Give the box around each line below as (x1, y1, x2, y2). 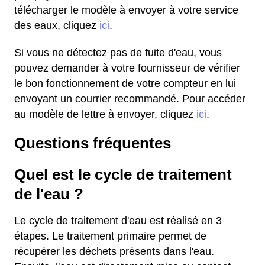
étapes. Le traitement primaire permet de (14, 230, 206, 242)
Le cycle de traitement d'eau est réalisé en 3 (14, 215, 222, 227)
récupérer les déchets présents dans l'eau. (14, 245, 214, 257)
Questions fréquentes (14, 135, 171, 151)
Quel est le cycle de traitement (14, 166, 232, 183)
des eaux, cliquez (14, 20, 99, 31)
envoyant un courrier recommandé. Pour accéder (14, 93, 245, 105)
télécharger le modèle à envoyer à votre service (14, 4, 238, 16)
